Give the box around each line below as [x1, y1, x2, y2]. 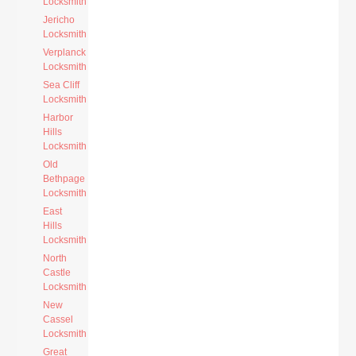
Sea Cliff [43, 79, 80, 91]
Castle [43, 267, 72, 278]
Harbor [43, 112, 74, 123]
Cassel [43, 314, 74, 325]
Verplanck [43, 47, 87, 58]
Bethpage [43, 173, 86, 184]
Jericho [43, 14, 75, 25]
